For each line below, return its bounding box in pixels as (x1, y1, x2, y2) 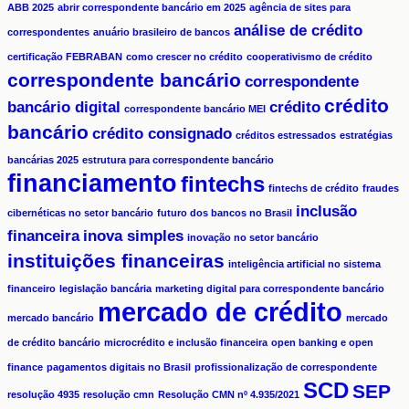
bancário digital (7, 99, 121, 117)
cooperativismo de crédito (246, 51, 372, 63)
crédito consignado (92, 125, 232, 143)
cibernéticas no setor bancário (7, 207, 153, 219)
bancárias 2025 (7, 154, 79, 166)
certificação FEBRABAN (7, 51, 122, 63)
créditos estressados (236, 130, 336, 142)
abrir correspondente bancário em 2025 (58, 2, 246, 14)
